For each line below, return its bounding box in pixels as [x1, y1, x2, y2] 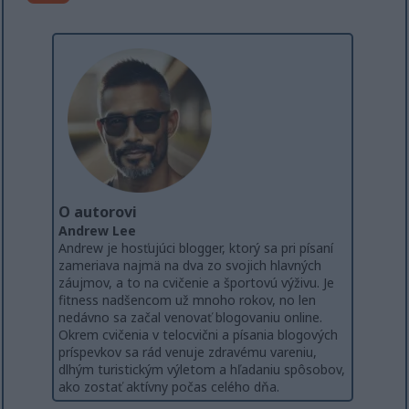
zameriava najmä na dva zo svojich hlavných [58, 256, 321, 274]
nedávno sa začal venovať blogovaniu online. [58, 308, 322, 326]
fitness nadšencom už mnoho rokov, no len [58, 290, 316, 309]
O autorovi [58, 201, 137, 222]
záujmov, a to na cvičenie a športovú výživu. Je [58, 273, 334, 291]
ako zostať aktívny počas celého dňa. [58, 377, 279, 395]
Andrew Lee [58, 221, 136, 239]
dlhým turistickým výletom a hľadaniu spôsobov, [58, 360, 345, 378]
